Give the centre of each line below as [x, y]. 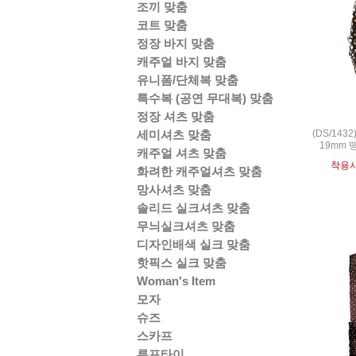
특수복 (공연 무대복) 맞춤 [205, 98]
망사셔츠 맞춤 [174, 190]
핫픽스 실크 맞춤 [182, 263]
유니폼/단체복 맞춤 [188, 80]
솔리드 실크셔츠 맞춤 [193, 208]
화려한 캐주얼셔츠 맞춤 [199, 171]
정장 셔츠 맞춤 [176, 116]
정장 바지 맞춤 [176, 43]
